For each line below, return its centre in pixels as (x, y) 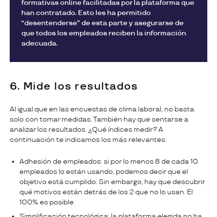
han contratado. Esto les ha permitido (86, 13)
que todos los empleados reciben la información (104, 33)
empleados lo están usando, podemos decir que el (104, 171)
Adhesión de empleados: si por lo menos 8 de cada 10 (109, 161)
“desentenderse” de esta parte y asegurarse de (102, 23)
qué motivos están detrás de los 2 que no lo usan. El (106, 192)
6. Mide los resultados (74, 86)
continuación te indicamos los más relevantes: (90, 139)
